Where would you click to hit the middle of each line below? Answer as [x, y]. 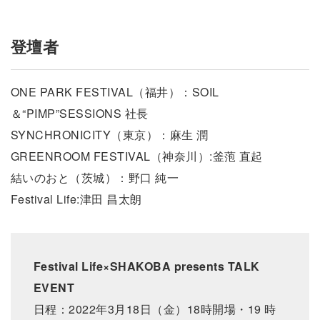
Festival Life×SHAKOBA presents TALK [147, 266]
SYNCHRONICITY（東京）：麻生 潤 [110, 135]
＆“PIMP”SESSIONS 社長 [80, 113]
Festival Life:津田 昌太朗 [76, 199]
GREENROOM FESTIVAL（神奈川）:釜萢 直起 [137, 156]
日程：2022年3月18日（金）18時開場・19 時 [155, 309]
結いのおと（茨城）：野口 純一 [95, 177]
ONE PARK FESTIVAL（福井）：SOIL [115, 92]
